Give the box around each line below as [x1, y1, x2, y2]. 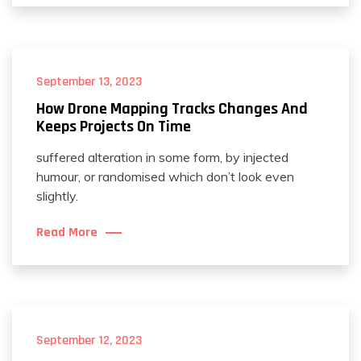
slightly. [36, 188, 78, 204]
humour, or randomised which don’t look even [36, 168, 294, 185]
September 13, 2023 [36, 73, 142, 90]
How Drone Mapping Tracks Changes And [36, 98, 308, 119]
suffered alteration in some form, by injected [36, 149, 288, 165]
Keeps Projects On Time [36, 116, 191, 137]
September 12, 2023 [36, 332, 142, 349]
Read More [36, 224, 98, 241]
